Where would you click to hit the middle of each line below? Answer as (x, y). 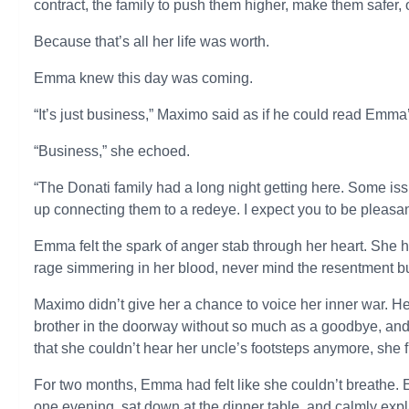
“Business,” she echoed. (112, 151)
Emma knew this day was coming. (144, 78)
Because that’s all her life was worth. (152, 42)
